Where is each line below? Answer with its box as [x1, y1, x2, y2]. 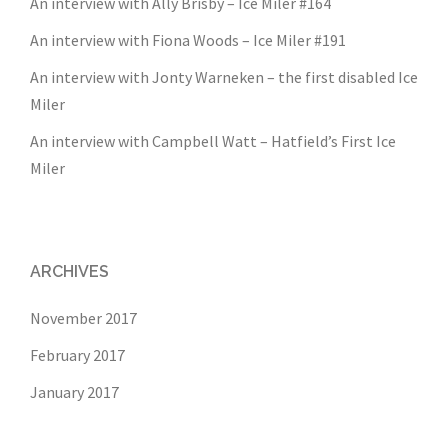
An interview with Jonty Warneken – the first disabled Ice [30, 67, 418, 87]
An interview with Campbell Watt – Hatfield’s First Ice [30, 131, 396, 151]
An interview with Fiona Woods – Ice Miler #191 [30, 30, 346, 50]
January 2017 [30, 382, 119, 402]
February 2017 [30, 345, 125, 365]
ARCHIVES [30, 262, 109, 281]
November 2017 [30, 308, 137, 328]
